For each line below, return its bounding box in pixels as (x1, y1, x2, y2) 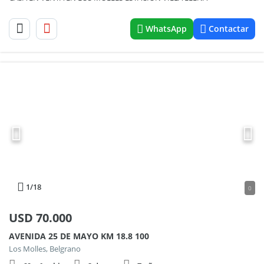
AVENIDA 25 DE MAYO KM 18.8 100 (9, 230, 149, 242)
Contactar (209, 23, 249, 34)
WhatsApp (146, 23, 187, 34)
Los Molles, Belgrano (9, 243, 81, 254)
